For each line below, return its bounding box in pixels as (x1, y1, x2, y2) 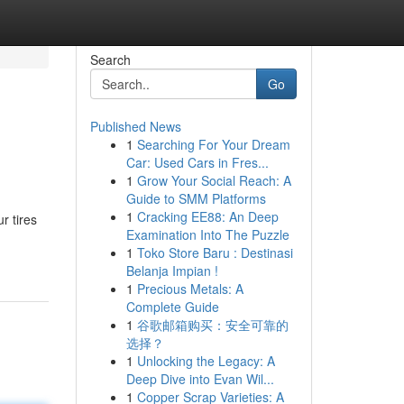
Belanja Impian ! (125, 262, 218, 280)
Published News (89, 117, 181, 135)
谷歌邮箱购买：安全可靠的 (136, 316, 289, 334)
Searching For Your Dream (136, 135, 290, 153)
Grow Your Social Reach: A (136, 171, 291, 189)
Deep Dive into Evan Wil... (125, 370, 274, 388)
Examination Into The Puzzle (125, 225, 289, 243)
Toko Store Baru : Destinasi (136, 243, 293, 262)
